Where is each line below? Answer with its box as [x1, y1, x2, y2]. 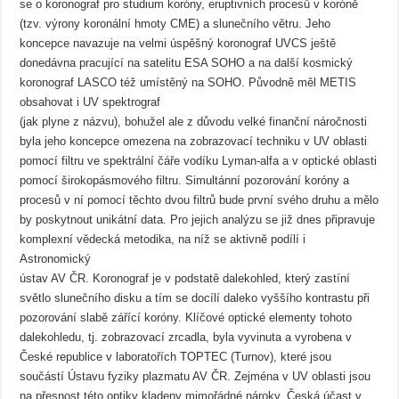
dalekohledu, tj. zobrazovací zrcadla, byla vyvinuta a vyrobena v [20, 330, 353, 344]
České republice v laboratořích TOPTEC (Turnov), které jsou [20, 350, 332, 363]
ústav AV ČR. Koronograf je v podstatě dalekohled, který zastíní [20, 272, 351, 285]
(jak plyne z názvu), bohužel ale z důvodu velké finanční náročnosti [20, 115, 368, 128]
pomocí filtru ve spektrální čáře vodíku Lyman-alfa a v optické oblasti [20, 154, 378, 167]
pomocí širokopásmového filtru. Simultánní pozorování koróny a [20, 174, 350, 187]
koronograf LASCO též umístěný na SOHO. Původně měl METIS [20, 76, 357, 89]
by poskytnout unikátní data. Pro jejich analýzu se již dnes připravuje [20, 213, 376, 226]
